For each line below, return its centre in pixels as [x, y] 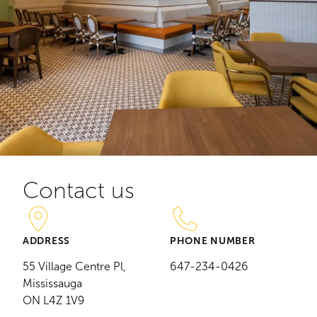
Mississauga [52, 284]
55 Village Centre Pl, [74, 267]
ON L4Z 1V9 [54, 301]
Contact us [79, 191]
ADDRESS [46, 241]
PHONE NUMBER [213, 241]
